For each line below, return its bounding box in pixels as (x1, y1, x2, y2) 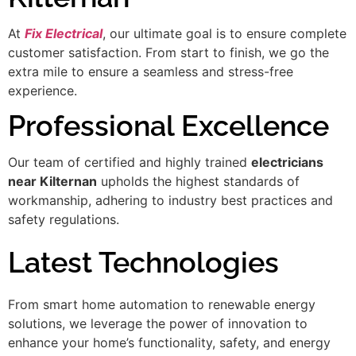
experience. (8, 82, 77, 99)
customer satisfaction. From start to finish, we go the (8, 44, 329, 60)
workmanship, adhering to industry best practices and (8, 192, 333, 209)
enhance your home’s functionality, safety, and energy (8, 334, 331, 350)
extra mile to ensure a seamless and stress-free (8, 63, 293, 79)
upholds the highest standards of (97, 173, 300, 190)
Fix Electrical (25, 25, 103, 41)
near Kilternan (8, 173, 97, 190)
